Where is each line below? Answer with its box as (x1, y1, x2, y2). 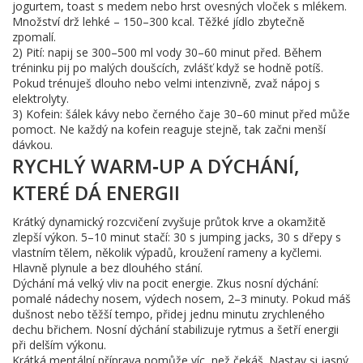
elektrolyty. (12, 91, 69, 106)
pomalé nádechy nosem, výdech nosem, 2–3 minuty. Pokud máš (12, 291, 351, 306)
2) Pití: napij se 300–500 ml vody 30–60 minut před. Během (12, 45, 322, 60)
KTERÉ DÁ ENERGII (12, 179, 180, 206)
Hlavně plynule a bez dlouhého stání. (12, 260, 203, 275)
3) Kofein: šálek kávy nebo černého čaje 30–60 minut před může (12, 106, 350, 122)
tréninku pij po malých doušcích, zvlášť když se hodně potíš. (12, 60, 323, 75)
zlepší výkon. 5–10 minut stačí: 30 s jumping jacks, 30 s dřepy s (12, 229, 341, 245)
